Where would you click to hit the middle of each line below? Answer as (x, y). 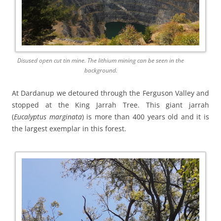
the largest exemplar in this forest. (69, 129)
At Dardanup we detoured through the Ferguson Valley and (110, 93)
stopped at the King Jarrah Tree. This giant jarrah (110, 105)
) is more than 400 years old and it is (146, 117)
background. (101, 71)
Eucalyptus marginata (48, 117)
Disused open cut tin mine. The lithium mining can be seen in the (101, 61)
